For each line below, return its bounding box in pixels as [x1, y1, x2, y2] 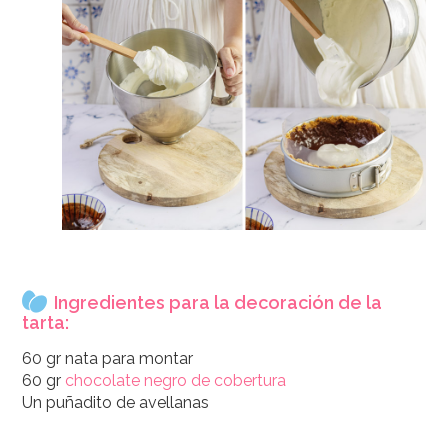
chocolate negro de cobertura [65, 371, 287, 391]
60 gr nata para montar [22, 349, 194, 369]
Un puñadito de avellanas [22, 393, 210, 413]
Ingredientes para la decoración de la [54, 292, 383, 314]
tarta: [22, 312, 70, 334]
